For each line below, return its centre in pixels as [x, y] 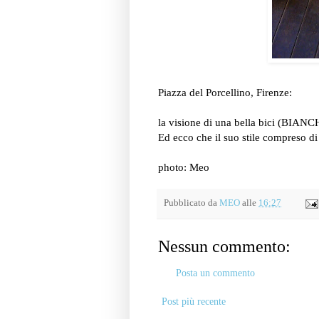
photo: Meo [184, 167]
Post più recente [194, 302]
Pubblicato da [192, 203]
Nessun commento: [224, 247]
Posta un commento [215, 273]
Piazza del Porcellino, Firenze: [225, 92]
